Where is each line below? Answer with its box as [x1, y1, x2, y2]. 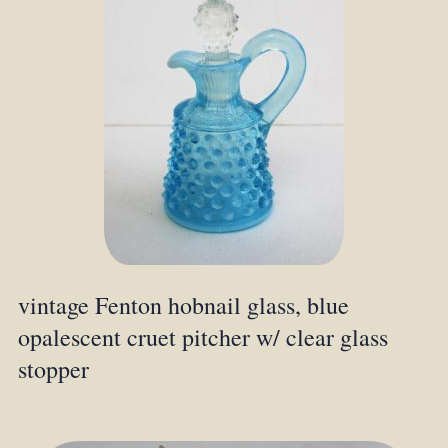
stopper [17, 352, 89, 385]
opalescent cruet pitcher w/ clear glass [17, 320, 388, 353]
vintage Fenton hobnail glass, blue [17, 288, 349, 321]
